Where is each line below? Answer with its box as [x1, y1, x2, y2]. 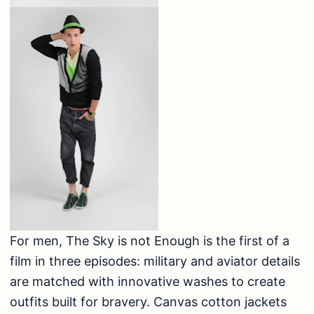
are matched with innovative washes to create [10, 273, 285, 289]
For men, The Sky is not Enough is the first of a [10, 233, 289, 248]
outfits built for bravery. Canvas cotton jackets [10, 294, 287, 309]
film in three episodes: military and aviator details [10, 253, 300, 268]
